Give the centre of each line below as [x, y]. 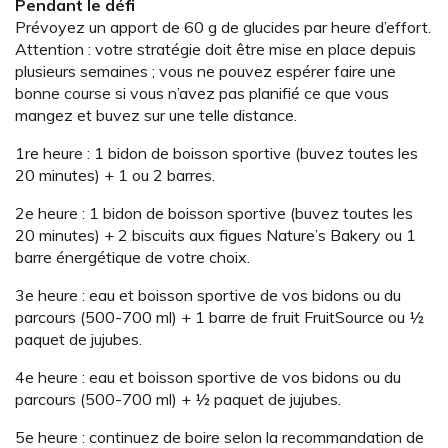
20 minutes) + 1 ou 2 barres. [115, 175]
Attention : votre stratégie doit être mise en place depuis [215, 49]
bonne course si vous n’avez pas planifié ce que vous [202, 93]
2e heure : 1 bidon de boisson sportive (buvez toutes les [214, 213]
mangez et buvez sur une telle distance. [156, 115]
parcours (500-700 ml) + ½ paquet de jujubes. [178, 399]
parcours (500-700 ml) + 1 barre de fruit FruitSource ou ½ [219, 317]
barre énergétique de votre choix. [132, 257]
